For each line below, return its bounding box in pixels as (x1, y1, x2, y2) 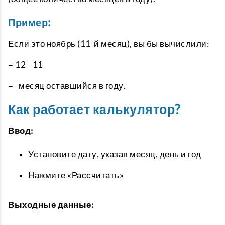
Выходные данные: (8, 200, 93, 209)
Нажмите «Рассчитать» (28, 170, 124, 180)
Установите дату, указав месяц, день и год (28, 149, 201, 159)
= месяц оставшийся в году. (8, 81, 126, 90)
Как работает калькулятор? (8, 102, 180, 117)
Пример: (8, 17, 51, 28)
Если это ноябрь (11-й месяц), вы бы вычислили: (8, 39, 209, 48)
